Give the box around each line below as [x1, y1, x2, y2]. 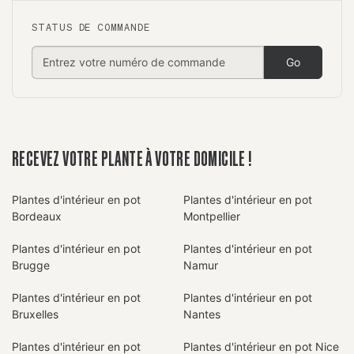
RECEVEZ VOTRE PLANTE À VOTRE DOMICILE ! [12, 147, 252, 169]
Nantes [183, 307, 220, 321]
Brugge [12, 258, 50, 272]
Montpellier [183, 209, 240, 223]
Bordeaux [12, 209, 62, 223]
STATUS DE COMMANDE [32, 21, 150, 32]
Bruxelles [12, 307, 58, 321]
